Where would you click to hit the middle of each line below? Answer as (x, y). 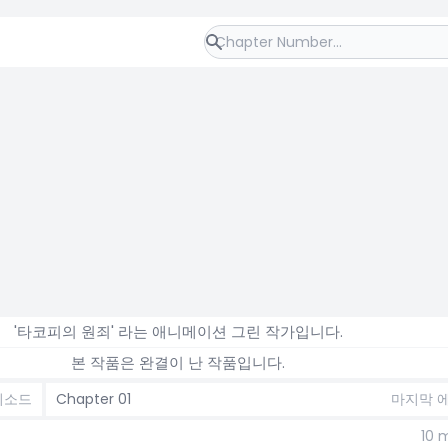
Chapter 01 (93, 399)
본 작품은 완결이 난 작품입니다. (178, 362)
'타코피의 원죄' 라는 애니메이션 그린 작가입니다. (178, 331)
